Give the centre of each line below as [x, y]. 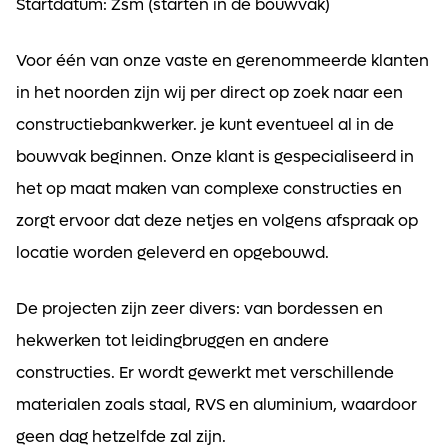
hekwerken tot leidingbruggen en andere [172, 340]
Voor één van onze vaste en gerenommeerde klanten [222, 60]
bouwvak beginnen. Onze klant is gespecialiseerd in [215, 156]
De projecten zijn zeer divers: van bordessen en [199, 308]
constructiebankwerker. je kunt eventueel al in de [205, 124]
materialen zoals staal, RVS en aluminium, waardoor [216, 404]
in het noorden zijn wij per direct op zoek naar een [209, 92]
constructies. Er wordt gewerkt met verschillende [205, 372]
